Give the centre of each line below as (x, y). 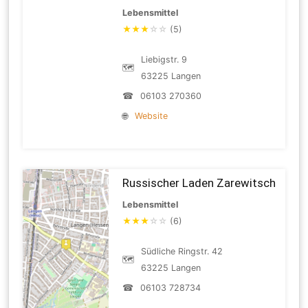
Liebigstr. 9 (164, 59)
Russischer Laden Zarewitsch (199, 183)
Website (152, 115)
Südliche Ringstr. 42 (182, 251)
